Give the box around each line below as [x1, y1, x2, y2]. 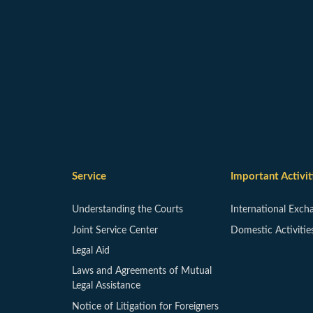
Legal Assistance [72, 281, 140, 291]
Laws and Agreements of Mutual [72, 266, 212, 277]
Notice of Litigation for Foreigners [72, 301, 219, 312]
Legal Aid [72, 246, 110, 256]
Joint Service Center [72, 225, 158, 235]
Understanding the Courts [72, 205, 183, 215]
